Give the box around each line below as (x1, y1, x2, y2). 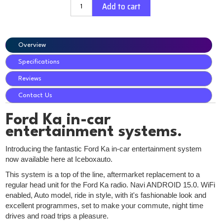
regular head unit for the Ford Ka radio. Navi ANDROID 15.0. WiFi (5, 181, 216, 189)
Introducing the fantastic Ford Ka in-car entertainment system (5, 145, 202, 153)
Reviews (18, 75, 42, 82)
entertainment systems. (5, 124, 183, 141)
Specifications (18, 59, 60, 66)
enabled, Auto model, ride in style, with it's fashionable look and (5, 191, 207, 200)
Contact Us (18, 92, 53, 99)
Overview (18, 42, 46, 49)
